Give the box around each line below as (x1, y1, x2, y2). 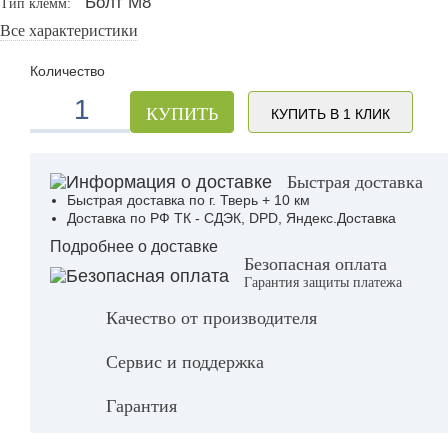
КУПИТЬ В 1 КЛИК (271, 106, 390, 122)
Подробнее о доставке (50, 237, 218, 255)
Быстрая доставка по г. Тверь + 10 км (67, 192, 310, 208)
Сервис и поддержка (106, 352, 264, 372)
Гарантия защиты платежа (244, 274, 402, 290)
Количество (30, 63, 105, 79)
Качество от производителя (106, 308, 317, 328)
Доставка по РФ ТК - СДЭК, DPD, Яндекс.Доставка (67, 210, 396, 226)
